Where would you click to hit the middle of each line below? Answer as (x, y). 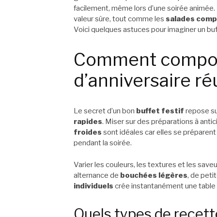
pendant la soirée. (103, 143)
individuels (93, 186)
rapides (88, 122)
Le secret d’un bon (105, 111)
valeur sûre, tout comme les (120, 19)
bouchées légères (154, 175)
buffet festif (160, 111)
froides (88, 132)
